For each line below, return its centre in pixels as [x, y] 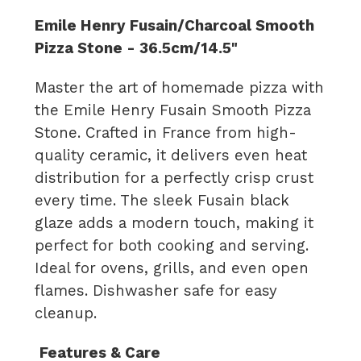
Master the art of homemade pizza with [180, 87]
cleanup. [66, 313]
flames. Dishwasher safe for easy [156, 290]
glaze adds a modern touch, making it [174, 223]
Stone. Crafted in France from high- [166, 133]
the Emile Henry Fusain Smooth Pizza [173, 110]
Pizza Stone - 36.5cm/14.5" [137, 48]
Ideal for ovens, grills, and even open [172, 268]
